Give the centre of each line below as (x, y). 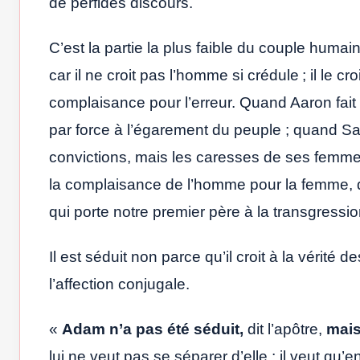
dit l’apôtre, (285, 329)
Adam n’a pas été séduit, (153, 329)
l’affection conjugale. (119, 284)
